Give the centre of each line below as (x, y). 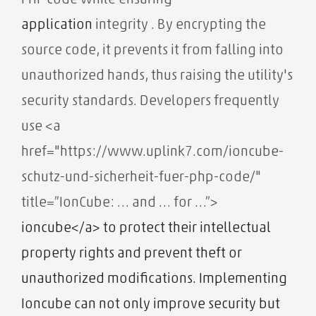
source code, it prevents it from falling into (152, 51)
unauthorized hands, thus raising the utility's (157, 77)
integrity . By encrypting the (179, 26)
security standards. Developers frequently (150, 102)
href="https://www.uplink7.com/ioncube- (152, 153)
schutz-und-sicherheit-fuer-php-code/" (141, 178)
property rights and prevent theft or (132, 254)
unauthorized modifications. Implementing (154, 280)
